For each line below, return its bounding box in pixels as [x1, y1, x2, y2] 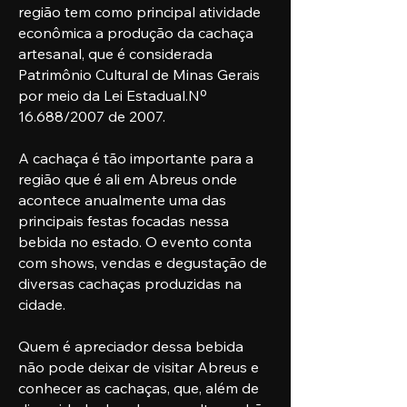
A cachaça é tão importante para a [18, 149, 253, 167]
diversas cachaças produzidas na [18, 274, 242, 293]
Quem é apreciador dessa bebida [18, 337, 243, 355]
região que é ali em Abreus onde [18, 170, 237, 188]
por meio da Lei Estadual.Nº [18, 86, 207, 104]
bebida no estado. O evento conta [18, 233, 252, 251]
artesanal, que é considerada [18, 45, 213, 63]
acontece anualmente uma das [18, 191, 226, 209]
